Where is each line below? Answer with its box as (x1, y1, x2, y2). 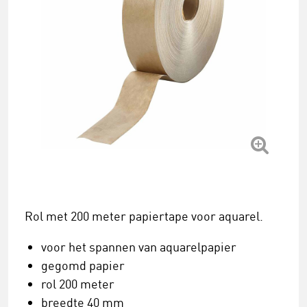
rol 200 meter (41, 276, 114, 291)
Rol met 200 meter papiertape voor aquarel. (25, 208, 263, 223)
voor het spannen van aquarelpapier (41, 239, 236, 254)
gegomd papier (41, 258, 125, 273)
